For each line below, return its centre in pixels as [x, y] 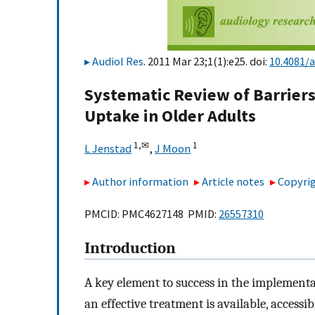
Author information [140, 181]
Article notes [233, 181]
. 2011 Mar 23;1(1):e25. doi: [206, 61]
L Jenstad [108, 149]
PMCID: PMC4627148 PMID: [152, 214]
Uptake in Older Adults [170, 116]
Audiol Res [118, 61]
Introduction [130, 249]
